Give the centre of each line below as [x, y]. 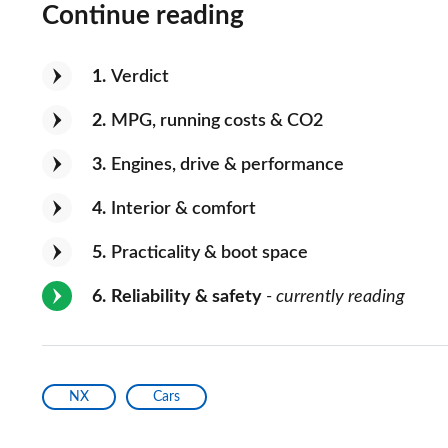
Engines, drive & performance [227, 165]
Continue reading [143, 16]
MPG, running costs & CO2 [217, 121]
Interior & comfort [183, 209]
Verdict [140, 77]
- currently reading [333, 297]
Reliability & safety [186, 297]
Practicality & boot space [209, 253]
